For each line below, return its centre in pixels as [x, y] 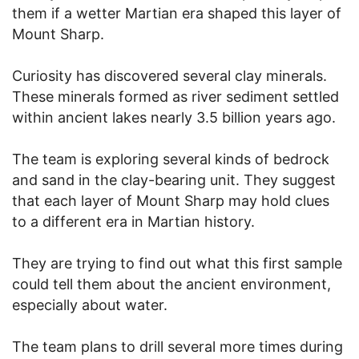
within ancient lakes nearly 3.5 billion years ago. [174, 117]
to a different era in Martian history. [133, 221]
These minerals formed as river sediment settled [175, 96]
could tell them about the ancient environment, [171, 284]
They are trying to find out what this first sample [177, 263]
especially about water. [90, 305]
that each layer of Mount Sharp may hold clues [171, 200]
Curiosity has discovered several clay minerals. [169, 75]
